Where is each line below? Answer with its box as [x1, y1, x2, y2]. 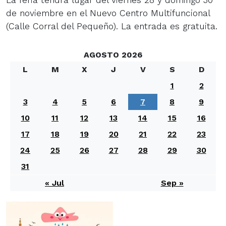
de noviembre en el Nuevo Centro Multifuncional [6, 8, 210, 18]
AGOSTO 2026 [84, 49, 142, 60]
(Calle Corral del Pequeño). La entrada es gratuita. [6, 21, 217, 31]
